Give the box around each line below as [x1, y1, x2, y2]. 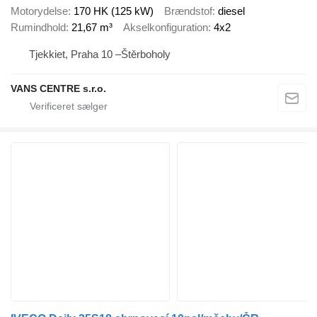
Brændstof [164, 5, 212, 18]
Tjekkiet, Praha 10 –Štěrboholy [29, 47, 171, 60]
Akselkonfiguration [123, 21, 208, 34]
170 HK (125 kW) [74, 5, 154, 18]
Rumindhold [11, 21, 66, 34]
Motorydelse [11, 5, 68, 18]
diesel [218, 5, 245, 18]
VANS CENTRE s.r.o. [11, 82, 106, 94]
